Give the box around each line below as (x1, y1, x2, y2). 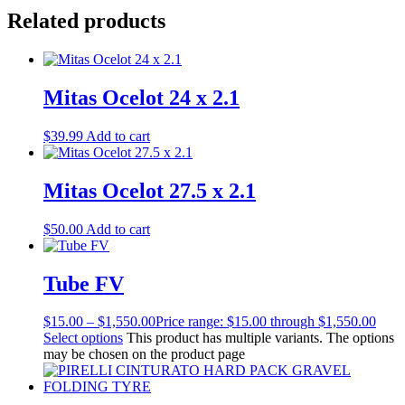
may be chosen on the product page (43, 346, 245, 363)
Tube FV (43, 271, 124, 296)
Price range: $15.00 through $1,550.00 (155, 314, 376, 330)
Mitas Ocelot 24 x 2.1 (43, 85, 240, 109)
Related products (7, 9, 165, 33)
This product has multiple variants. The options (127, 330, 394, 346)
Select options (43, 330, 123, 346)
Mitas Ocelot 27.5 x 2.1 (43, 178, 256, 202)
